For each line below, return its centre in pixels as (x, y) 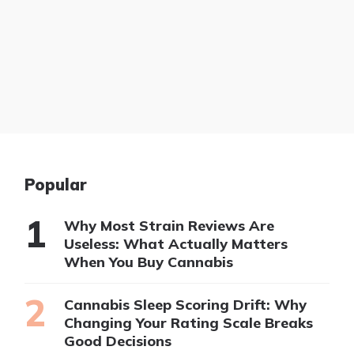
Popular (55, 184)
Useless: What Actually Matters (175, 243)
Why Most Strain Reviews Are (169, 225)
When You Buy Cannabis (148, 262)
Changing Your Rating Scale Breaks (188, 322)
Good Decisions (117, 341)
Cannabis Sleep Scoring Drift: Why (185, 304)
